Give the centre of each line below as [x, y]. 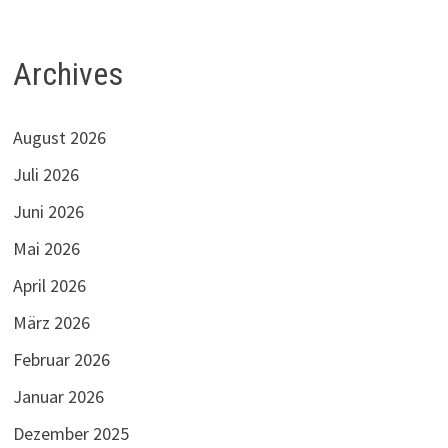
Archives [67, 73]
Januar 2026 [58, 397]
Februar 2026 [61, 360]
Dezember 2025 [70, 434]
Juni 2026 [48, 212]
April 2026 [49, 286]
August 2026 [59, 138]
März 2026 [51, 323]
